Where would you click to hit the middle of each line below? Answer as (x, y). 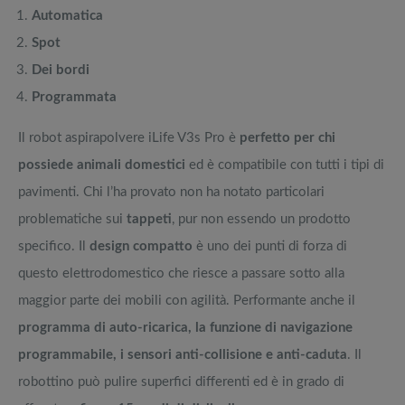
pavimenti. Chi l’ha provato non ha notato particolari (171, 192)
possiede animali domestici (102, 165)
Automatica (67, 15)
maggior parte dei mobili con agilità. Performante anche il (187, 300)
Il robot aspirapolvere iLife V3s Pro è (129, 137)
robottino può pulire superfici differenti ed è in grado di (181, 381)
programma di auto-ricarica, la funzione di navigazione (185, 327)
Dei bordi (61, 70)
